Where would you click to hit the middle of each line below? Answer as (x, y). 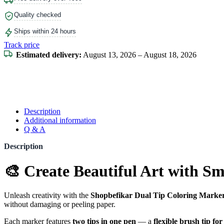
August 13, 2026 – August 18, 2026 (139, 55)
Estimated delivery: (49, 55)
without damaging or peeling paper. (60, 204)
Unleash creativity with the (47, 195)
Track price (22, 45)
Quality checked (37, 15)
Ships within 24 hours (45, 31)
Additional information (60, 120)
